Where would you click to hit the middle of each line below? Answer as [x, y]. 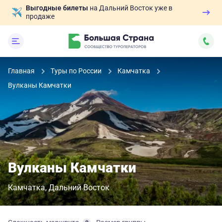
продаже [40, 16]
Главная [22, 71]
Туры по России [77, 71]
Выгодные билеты [57, 8]
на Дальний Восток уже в [130, 8]
